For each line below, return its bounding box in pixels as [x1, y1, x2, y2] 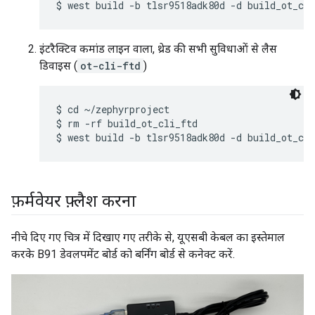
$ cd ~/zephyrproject [56, 103, 169, 117]
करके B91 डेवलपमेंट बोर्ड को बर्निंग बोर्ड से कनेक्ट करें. [11, 247, 235, 262]
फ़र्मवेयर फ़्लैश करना [11, 191, 136, 212]
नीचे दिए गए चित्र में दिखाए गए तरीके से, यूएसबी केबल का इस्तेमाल [11, 231, 285, 245]
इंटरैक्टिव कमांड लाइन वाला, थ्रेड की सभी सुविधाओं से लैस [39, 42, 277, 56]
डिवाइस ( [39, 59, 77, 73]
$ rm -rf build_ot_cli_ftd [56, 117, 198, 131]
